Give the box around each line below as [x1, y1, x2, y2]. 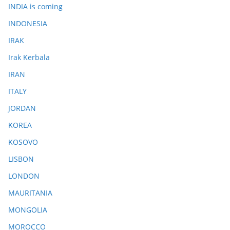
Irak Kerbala [8, 52, 50, 62]
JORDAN [8, 103, 36, 113]
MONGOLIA [8, 205, 47, 215]
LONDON [8, 171, 40, 181]
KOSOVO [8, 137, 38, 147]
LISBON [8, 154, 34, 164]
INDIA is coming [8, 2, 63, 11]
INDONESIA [8, 18, 47, 28]
